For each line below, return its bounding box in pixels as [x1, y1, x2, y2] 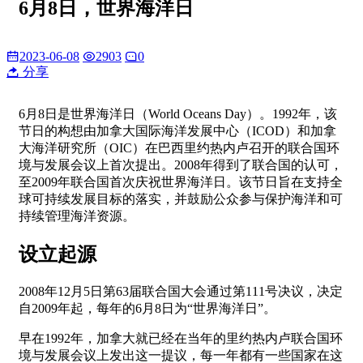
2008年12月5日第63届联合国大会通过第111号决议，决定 [19, 284, 343, 298]
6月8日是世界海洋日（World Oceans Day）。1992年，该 [19, 106, 337, 121]
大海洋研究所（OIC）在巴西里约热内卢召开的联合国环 [19, 140, 340, 155]
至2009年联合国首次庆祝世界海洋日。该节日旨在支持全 [19, 174, 343, 189]
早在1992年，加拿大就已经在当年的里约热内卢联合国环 [19, 331, 343, 345]
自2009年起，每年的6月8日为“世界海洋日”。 [19, 301, 276, 315]
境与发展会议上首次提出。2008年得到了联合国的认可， [19, 157, 343, 172]
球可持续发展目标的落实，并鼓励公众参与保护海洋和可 [19, 191, 343, 206]
